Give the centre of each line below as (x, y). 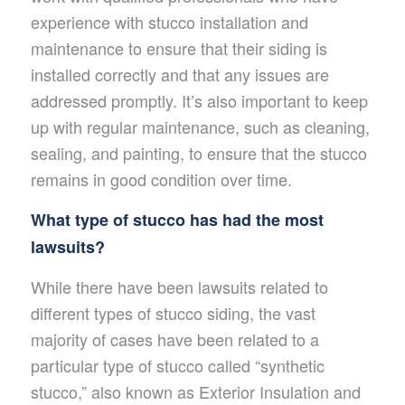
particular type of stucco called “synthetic (177, 366)
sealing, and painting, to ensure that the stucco (198, 152)
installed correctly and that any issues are (179, 74)
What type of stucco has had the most (177, 219)
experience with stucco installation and (169, 21)
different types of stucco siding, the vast (173, 313)
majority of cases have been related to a (174, 339)
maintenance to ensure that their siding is (179, 47)
